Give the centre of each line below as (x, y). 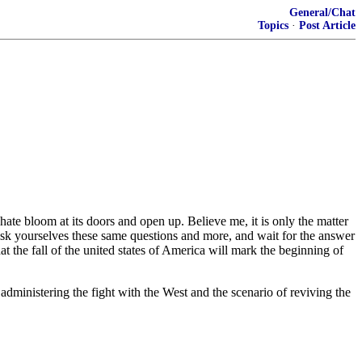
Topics (273, 25)
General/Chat (322, 13)
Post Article (327, 25)
